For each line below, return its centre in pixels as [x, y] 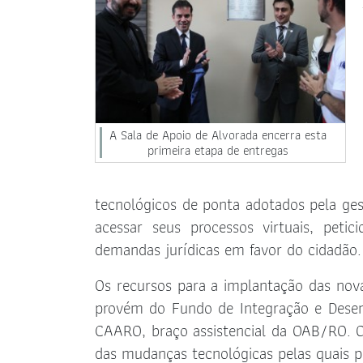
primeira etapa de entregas [218, 151]
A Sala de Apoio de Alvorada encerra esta [218, 135]
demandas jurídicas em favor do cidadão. [228, 250]
